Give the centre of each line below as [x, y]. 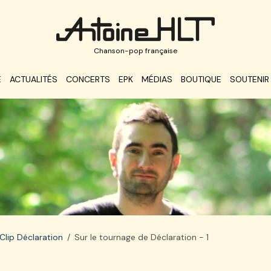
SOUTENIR [249, 80]
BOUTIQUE [201, 80]
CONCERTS [88, 80]
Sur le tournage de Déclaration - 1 [142, 237]
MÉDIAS [157, 80]
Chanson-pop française [135, 51]
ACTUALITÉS [33, 80]
